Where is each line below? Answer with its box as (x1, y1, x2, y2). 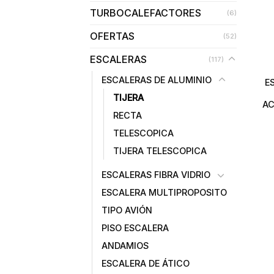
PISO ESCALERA (102, 222, 169, 233)
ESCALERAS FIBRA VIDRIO (102, 169, 210, 180)
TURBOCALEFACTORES (90, 6, 201, 19)
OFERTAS (90, 29, 135, 42)
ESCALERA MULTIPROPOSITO (102, 187, 227, 198)
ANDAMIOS (102, 240, 149, 251)
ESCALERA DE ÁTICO (102, 257, 190, 268)
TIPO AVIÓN (102, 204, 152, 215)
